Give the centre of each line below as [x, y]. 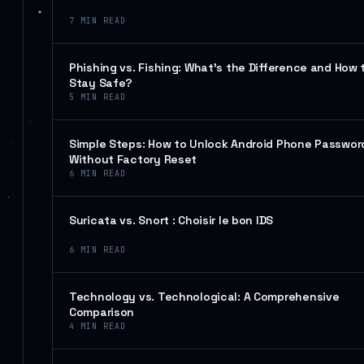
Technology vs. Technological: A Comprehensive [204, 297]
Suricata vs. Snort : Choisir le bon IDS [171, 220]
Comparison [102, 312]
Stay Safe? [101, 83]
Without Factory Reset [133, 159]
